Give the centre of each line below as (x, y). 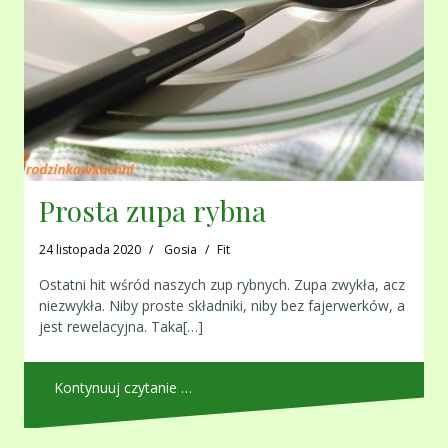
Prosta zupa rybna (152, 211)
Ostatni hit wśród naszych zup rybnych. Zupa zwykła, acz (222, 285)
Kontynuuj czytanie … (123, 388)
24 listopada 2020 (90, 250)
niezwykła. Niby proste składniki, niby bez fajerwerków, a (222, 306)
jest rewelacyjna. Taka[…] (121, 327)
